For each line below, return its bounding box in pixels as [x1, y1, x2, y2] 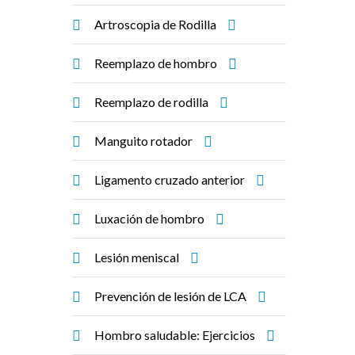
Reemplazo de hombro [94, 55, 217, 71]
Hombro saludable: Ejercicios [94, 327, 255, 342]
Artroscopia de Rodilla [94, 17, 216, 32]
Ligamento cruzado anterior [94, 172, 245, 187]
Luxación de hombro [94, 211, 204, 226]
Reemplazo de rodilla [94, 94, 208, 109]
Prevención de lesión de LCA [94, 288, 246, 303]
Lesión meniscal [94, 250, 179, 265]
